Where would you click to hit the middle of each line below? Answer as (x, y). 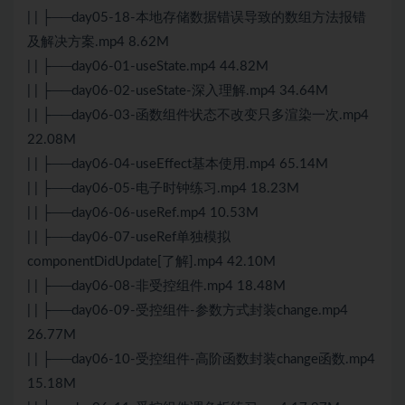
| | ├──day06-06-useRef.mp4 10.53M (143, 213)
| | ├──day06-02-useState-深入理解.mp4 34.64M (178, 91)
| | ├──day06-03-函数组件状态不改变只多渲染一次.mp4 (198, 116)
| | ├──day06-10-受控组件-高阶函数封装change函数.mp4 (201, 360)
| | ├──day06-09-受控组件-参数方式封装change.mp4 (188, 311)
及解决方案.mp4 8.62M (98, 42)
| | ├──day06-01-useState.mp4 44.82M (148, 67)
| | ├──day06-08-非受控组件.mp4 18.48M (156, 287)
